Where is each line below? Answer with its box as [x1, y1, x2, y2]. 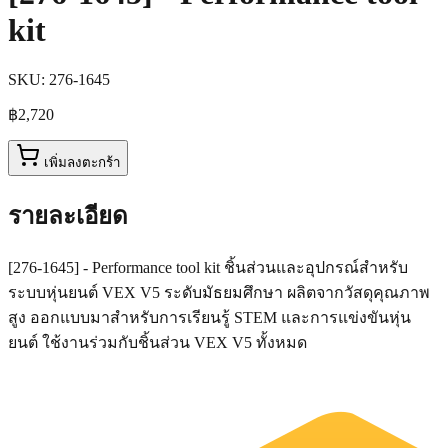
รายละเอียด [8, 202, 128, 229]
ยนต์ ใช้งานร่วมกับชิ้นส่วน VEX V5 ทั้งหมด [8, 333, 307, 351]
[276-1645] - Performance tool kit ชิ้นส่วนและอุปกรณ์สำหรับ [8, 258, 408, 276]
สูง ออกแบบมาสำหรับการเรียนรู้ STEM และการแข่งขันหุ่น [8, 308, 411, 326]
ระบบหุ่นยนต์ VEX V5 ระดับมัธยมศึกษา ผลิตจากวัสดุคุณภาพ [8, 283, 430, 301]
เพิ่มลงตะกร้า [44, 154, 120, 170]
